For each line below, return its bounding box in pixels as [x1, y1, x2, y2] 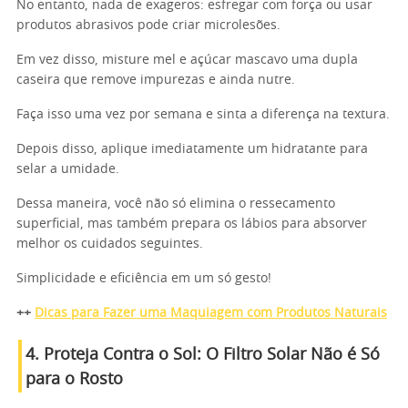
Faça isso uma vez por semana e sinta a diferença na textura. [16, 108, 390, 121]
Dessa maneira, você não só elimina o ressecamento [16, 198, 335, 210]
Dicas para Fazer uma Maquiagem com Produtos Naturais [35, 307, 387, 320]
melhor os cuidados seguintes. [16, 238, 203, 250]
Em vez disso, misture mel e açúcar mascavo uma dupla [16, 54, 358, 66]
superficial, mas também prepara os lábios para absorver [16, 218, 367, 230]
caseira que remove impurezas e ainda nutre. [16, 74, 295, 87]
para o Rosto [25, 372, 123, 388]
